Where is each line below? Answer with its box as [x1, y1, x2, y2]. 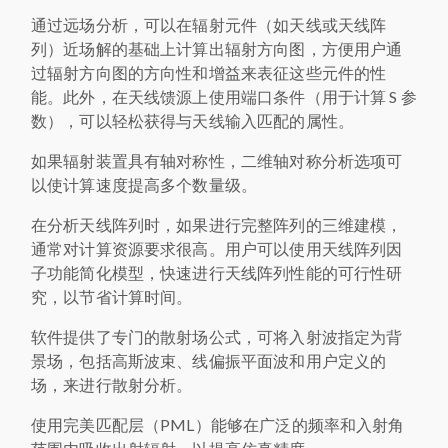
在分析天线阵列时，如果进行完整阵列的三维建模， [31, 215, 403, 234]
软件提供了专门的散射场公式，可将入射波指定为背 [31, 327, 403, 346]
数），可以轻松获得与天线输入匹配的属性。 [31, 111, 354, 130]
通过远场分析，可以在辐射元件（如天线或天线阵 [31, 15, 387, 34]
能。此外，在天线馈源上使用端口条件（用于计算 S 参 [31, 87, 417, 106]
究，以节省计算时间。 [31, 287, 193, 306]
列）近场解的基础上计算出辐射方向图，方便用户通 [31, 39, 403, 58]
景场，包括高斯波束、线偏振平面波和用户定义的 [31, 351, 387, 370]
